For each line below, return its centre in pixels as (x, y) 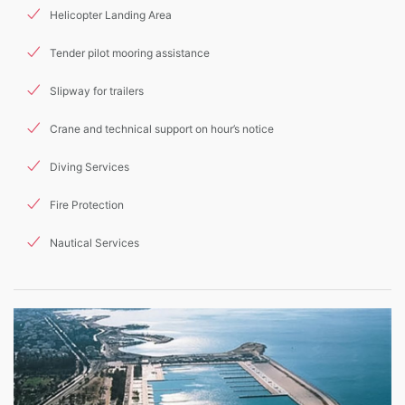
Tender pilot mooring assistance (130, 53)
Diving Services (89, 167)
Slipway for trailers (97, 91)
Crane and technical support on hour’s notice (162, 129)
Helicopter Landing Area (111, 15)
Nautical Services (94, 243)
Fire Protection (87, 205)
